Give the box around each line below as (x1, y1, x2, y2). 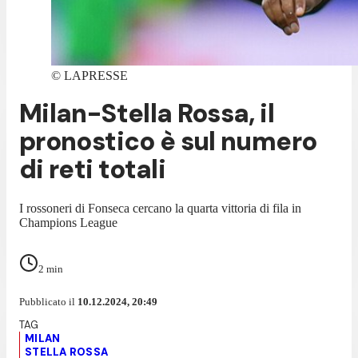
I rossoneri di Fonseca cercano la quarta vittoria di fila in (19, 201, 301, 215)
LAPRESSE (64, 69, 128, 82)
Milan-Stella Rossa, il (19, 97, 274, 131)
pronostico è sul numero (19, 125, 317, 159)
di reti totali (19, 153, 166, 187)
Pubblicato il (19, 295, 78, 308)
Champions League (19, 215, 117, 229)
